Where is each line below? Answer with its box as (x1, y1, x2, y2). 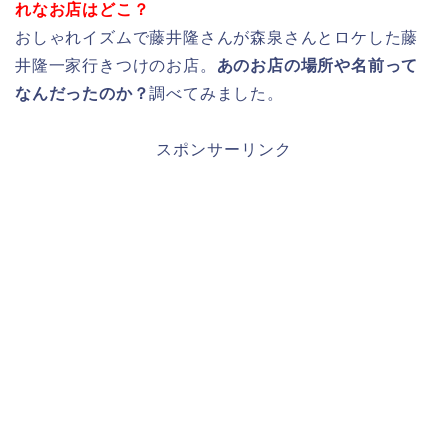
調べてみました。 (149, 85, 284, 103)
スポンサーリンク (156, 141, 292, 159)
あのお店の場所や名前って (216, 57, 419, 75)
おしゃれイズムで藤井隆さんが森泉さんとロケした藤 (15, 29, 419, 47)
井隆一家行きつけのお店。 (15, 57, 217, 75)
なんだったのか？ (15, 85, 150, 103)
